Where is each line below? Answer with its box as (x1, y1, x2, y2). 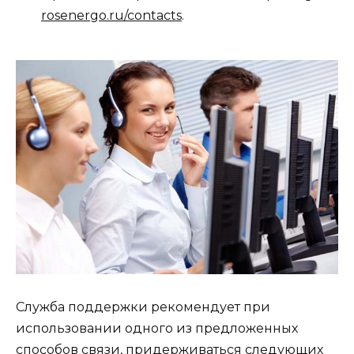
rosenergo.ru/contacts (41, 7, 182, 23)
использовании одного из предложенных (16, 320, 298, 336)
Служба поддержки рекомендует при (16, 299, 270, 314)
